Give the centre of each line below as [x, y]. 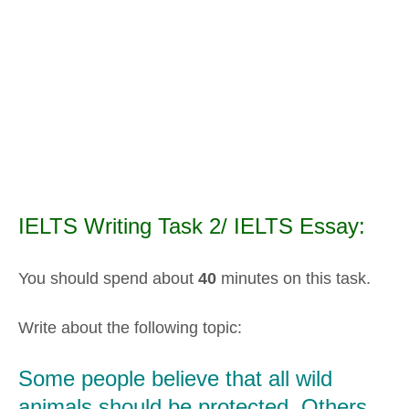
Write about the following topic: [130, 327]
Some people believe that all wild [175, 379]
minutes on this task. [294, 279]
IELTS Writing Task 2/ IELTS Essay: [192, 226]
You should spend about [108, 279]
